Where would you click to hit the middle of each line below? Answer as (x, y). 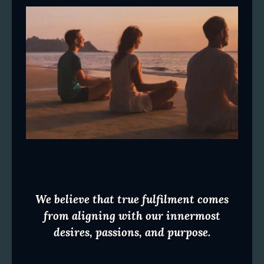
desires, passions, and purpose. (132, 232)
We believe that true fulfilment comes (132, 199)
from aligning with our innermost (132, 216)
